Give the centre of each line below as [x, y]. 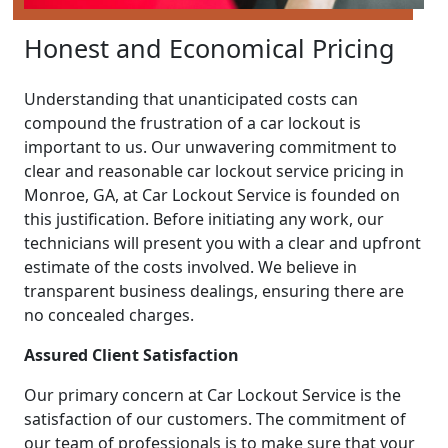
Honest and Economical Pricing [209, 47]
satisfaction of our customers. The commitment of [215, 418]
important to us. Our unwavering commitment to [210, 146]
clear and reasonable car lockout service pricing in [214, 170]
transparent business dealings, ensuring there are [214, 290]
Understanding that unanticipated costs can [191, 98]
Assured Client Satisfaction [131, 354]
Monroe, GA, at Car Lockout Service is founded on [212, 194]
